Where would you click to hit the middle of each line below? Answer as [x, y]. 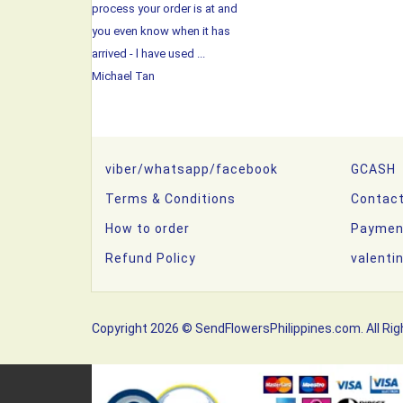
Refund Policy [151, 258]
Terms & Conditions [170, 199]
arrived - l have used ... [148, 54]
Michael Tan [123, 76]
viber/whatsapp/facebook [192, 169]
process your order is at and [165, 9]
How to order [148, 228]
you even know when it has [161, 31]
